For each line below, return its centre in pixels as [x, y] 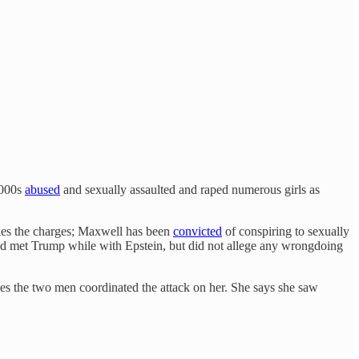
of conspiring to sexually [286, 231]
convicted [198, 231]
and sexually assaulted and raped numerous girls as [190, 189]
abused [42, 189]
